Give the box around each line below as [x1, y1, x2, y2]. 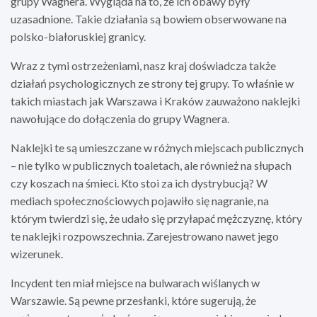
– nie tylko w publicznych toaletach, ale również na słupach [11, 158, 292, 172]
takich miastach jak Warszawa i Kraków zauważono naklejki [11, 93, 300, 108]
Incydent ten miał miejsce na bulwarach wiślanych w [11, 275, 260, 289]
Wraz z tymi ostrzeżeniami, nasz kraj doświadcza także [11, 58, 276, 72]
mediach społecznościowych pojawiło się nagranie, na [11, 193, 269, 207]
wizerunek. [11, 246, 63, 260]
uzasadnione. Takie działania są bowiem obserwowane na [11, 11, 287, 25]
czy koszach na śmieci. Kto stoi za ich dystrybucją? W [11, 175, 267, 190]
